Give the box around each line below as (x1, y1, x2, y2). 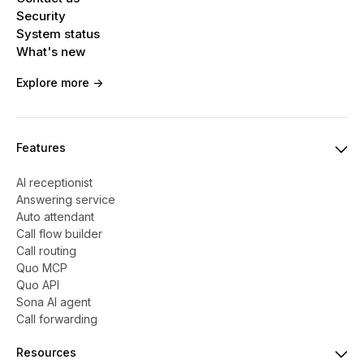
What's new (16, 44, 85, 60)
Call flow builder (16, 227, 102, 241)
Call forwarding (16, 312, 97, 327)
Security (16, 8, 66, 24)
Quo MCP (16, 261, 67, 275)
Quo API (16, 278, 59, 292)
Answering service (16, 193, 115, 207)
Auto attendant (16, 210, 94, 224)
